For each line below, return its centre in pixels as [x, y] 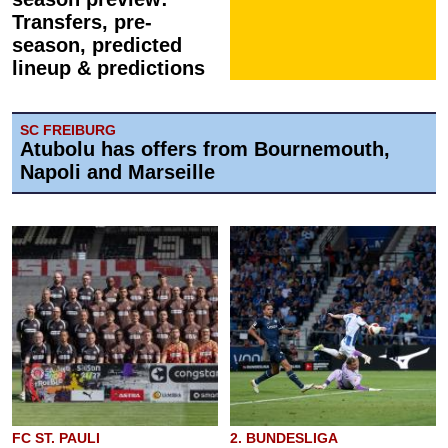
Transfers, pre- [82, 22]
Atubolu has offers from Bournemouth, [205, 149]
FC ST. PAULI [56, 438]
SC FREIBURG [68, 130]
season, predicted [97, 45]
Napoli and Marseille [117, 172]
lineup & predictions [108, 68]
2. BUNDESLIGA [284, 438]
